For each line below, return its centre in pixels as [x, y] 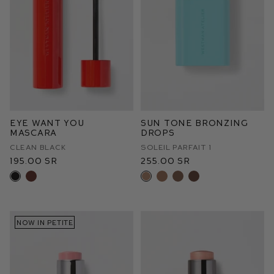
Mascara [33, 132]
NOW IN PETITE [45, 222]
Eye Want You [47, 123]
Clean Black [38, 147]
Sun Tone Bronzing [194, 123]
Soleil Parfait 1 [176, 147]
